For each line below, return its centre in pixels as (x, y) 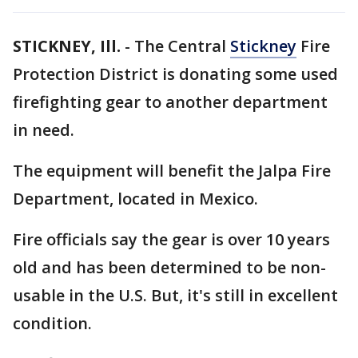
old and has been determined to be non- (169, 267)
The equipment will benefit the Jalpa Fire (172, 171)
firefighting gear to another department (170, 102)
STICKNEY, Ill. (67, 46)
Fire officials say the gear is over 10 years (171, 239)
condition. (54, 323)
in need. (46, 130)
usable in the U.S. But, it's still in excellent (175, 295)
